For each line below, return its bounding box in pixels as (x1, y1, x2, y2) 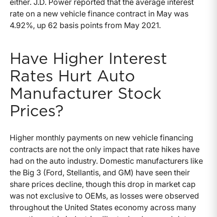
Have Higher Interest (10, 51, 167, 67)
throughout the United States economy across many (10, 202, 196, 213)
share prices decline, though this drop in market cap (10, 179, 196, 189)
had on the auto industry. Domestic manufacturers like (10, 156, 203, 166)
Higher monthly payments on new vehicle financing (10, 133, 193, 143)
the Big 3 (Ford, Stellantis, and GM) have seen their (10, 168, 190, 178)
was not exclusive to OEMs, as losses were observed (10, 191, 199, 201)
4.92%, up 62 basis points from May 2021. (10, 20, 161, 31)
